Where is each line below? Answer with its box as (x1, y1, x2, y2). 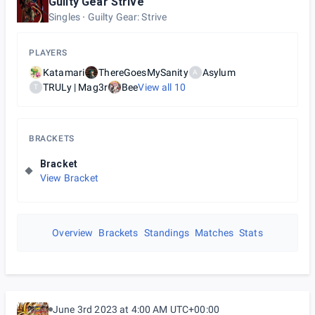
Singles (49, 11, 81, 22)
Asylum (202, 67, 236, 78)
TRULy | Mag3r (43, 82, 108, 93)
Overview (52, 227, 94, 238)
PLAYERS (29, 48, 67, 58)
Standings (143, 227, 189, 238)
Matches (194, 227, 234, 238)
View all (138, 82, 174, 93)
